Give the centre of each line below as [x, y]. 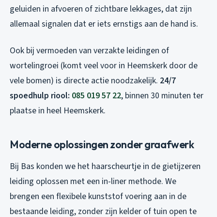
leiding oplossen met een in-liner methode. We [93, 182]
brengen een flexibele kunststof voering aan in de [98, 197]
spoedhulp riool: [41, 96]
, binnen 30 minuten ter [162, 96]
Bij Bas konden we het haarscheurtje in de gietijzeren [105, 167]
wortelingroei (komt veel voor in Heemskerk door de [104, 66]
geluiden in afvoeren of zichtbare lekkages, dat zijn [101, 9]
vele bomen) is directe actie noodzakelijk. [85, 81]
